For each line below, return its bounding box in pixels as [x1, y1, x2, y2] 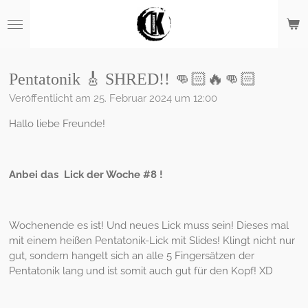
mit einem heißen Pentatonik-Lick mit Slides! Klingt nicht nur [8, 234, 295, 247]
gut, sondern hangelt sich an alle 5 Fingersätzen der [8, 250, 254, 263]
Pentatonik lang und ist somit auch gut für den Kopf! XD [8, 265, 273, 278]
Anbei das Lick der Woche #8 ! [8, 168, 163, 181]
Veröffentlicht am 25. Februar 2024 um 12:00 [8, 92, 217, 105]
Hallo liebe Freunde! [8, 118, 105, 131]
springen [6, 38, 49, 49]
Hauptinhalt [6, 23, 62, 34]
